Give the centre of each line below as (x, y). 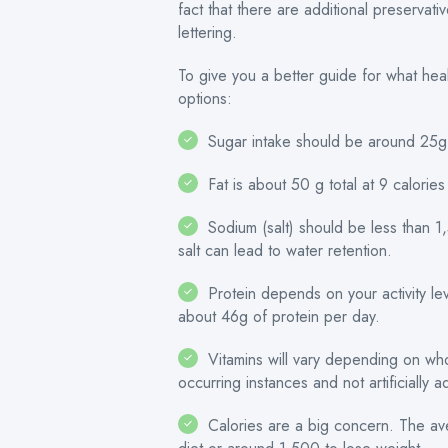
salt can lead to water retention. (285, 250)
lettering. (207, 32)
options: (205, 98)
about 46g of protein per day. (279, 316)
